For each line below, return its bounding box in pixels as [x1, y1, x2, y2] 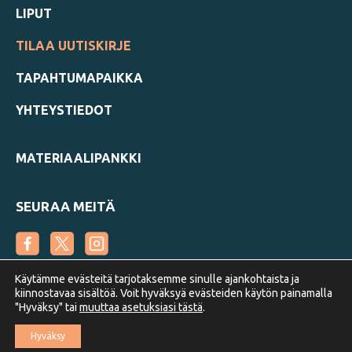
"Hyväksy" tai [15, 301, 79, 313]
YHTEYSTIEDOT [16, 103, 112, 118]
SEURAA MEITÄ [16, 199, 115, 214]
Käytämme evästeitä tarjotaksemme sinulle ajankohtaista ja [15, 273, 299, 285]
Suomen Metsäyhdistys [29, 302, 165, 317]
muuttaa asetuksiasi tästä [79, 301, 203, 313]
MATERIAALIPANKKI [16, 151, 141, 166]
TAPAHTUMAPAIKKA [16, 71, 143, 86]
